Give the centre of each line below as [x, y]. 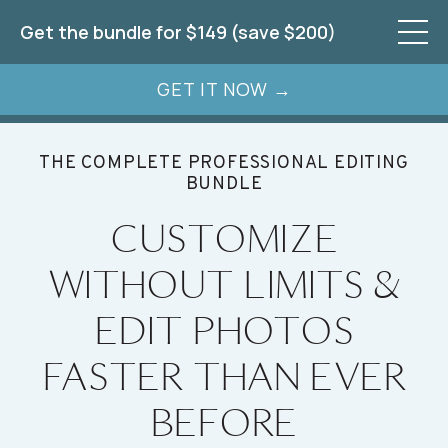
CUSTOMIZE [224, 238]
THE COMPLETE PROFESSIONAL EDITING [224, 163]
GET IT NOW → [224, 89]
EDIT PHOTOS [224, 330]
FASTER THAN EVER [224, 376]
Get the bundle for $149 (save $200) [178, 32]
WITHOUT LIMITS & [224, 284]
